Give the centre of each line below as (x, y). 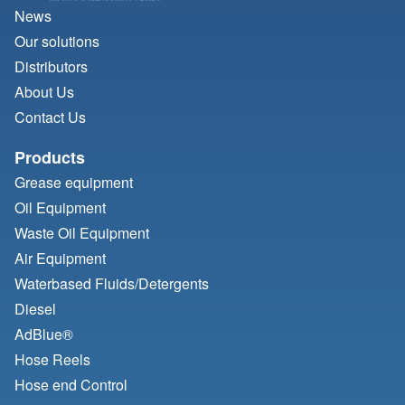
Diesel (35, 309)
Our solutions (57, 42)
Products (50, 158)
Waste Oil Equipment (82, 233)
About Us (44, 92)
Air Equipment (60, 259)
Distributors (51, 67)
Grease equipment (74, 183)
